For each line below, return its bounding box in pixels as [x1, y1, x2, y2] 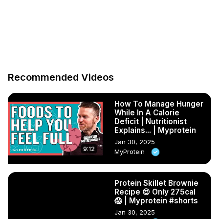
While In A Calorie [114, 108, 179, 117]
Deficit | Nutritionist [114, 116, 187, 126]
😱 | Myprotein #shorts [114, 196, 198, 205]
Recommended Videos [8, 71, 114, 84]
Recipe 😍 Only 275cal [114, 187, 196, 197]
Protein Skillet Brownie [114, 178, 198, 188]
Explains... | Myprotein [114, 125, 196, 135]
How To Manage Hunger [114, 99, 203, 109]
